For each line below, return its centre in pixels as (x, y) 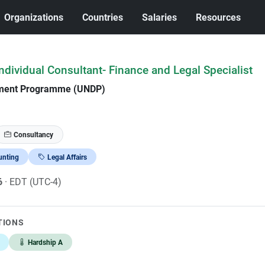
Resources (219, 17)
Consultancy (33, 135)
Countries (103, 17)
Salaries (160, 17)
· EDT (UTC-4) (33, 182)
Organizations (34, 17)
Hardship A (45, 242)
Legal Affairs (67, 157)
